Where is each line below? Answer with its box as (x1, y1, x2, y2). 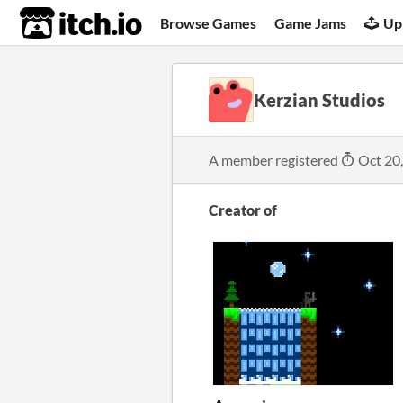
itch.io (19, 5, 98, 41)
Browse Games (160, 13, 257, 31)
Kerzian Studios (254, 89, 385, 111)
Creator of (209, 201, 277, 219)
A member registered (209, 150, 341, 168)
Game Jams (274, 13, 347, 31)
